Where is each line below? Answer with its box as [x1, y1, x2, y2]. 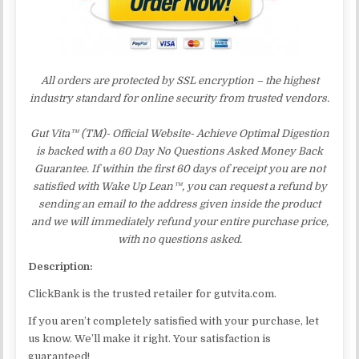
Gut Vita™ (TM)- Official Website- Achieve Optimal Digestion [30, 127, 329, 139]
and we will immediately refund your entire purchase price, [30, 215, 329, 228]
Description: [28, 260, 94, 272]
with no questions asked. [117, 232, 242, 245]
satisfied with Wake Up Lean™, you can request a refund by [32, 179, 327, 192]
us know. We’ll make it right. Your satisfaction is [28, 332, 272, 345]
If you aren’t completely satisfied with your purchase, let [28, 314, 320, 327]
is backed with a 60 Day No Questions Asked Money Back [36, 144, 323, 157]
